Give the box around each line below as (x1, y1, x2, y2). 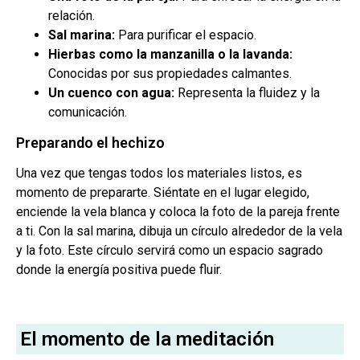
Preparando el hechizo (16, 134, 165, 152)
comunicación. (48, 104, 127, 121)
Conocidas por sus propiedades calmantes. (48, 66, 292, 82)
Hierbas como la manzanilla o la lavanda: (48, 47, 292, 63)
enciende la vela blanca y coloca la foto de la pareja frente (16, 204, 340, 220)
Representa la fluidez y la (174, 85, 320, 101)
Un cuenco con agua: (48, 85, 174, 101)
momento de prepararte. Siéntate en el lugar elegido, (16, 185, 309, 201)
